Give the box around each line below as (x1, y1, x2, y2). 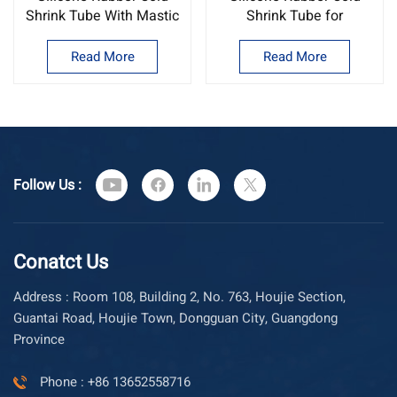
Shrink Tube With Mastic (26, 4, 179, 27)
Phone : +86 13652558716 (40, 371, 191, 392)
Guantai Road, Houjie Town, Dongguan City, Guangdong (13, 307, 338, 328)
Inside (83, 24, 121, 46)
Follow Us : (13, 174, 82, 196)
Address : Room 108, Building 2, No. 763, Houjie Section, (13, 286, 73, 307)
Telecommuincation (231, 24, 358, 46)
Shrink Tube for (246, 4, 343, 27)
